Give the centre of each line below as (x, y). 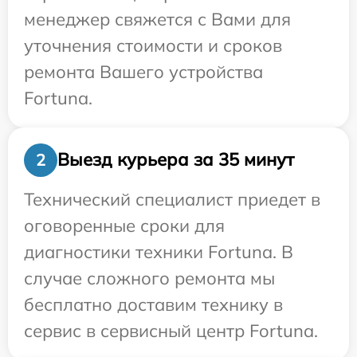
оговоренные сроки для (124, 225)
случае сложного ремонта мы (149, 278)
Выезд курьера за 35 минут (176, 159)
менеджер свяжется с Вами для (157, 19)
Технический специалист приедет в (172, 199)
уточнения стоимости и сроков (153, 45)
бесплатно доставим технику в (153, 304)
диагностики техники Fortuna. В (159, 251)
